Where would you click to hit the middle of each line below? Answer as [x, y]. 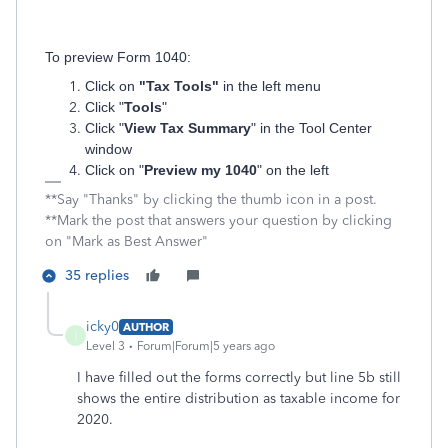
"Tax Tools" [179, 86]
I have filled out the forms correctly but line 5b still [239, 377]
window [108, 149]
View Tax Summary [187, 128]
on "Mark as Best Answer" [126, 241]
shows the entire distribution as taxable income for [238, 398]
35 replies [97, 275]
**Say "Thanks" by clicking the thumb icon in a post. [211, 199]
